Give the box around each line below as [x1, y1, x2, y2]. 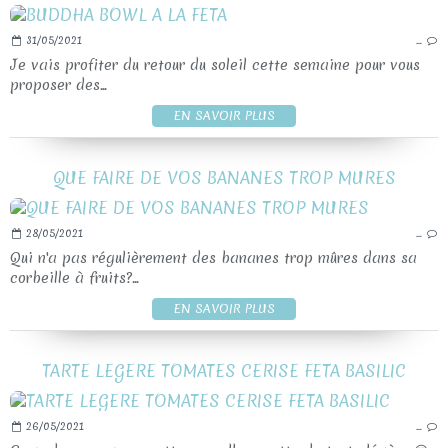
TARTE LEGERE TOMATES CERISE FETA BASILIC [42, 359, 406, 382]
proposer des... [10, 75, 107, 95]
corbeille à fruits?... [10, 268, 139, 288]
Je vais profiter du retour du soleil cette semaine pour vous [10, 55, 420, 75]
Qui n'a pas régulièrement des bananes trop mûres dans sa [10, 248, 417, 268]
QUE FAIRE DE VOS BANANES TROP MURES [52, 166, 396, 189]
